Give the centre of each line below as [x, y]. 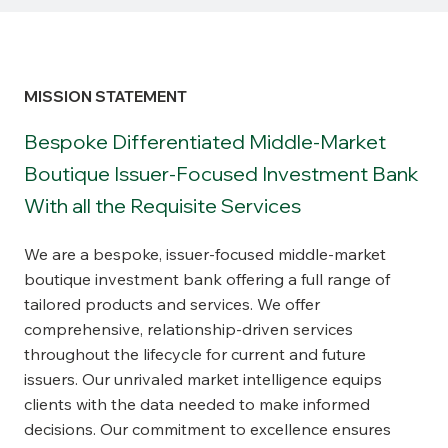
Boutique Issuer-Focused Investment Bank [222, 174]
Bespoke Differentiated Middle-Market [205, 142]
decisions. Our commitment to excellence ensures [208, 429]
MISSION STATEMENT [106, 97]
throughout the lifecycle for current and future [195, 354]
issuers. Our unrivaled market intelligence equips [203, 379]
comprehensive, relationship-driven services [189, 329]
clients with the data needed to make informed [197, 404]
